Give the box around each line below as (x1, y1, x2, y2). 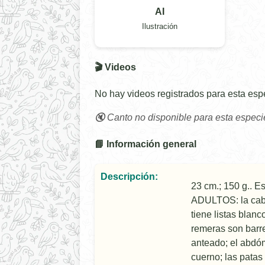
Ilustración (142, 22, 177, 31)
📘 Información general (95, 139, 196, 150)
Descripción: (101, 172, 158, 182)
